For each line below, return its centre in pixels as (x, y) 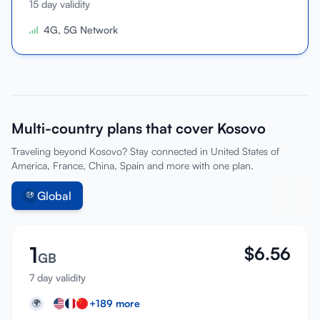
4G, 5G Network (81, 30)
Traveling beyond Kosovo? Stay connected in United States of (145, 151)
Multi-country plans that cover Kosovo (139, 128)
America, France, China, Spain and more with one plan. (132, 165)
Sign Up (40, 56)
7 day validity (57, 277)
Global (54, 196)
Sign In (37, 26)
